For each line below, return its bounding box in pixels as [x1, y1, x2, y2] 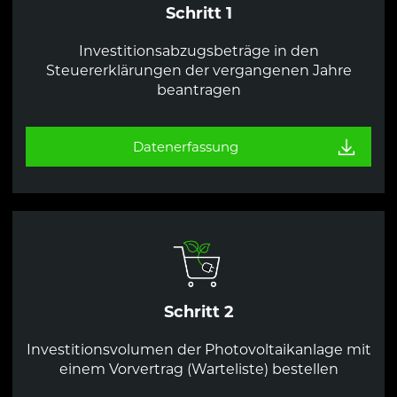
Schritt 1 [165, 3, 232, 23]
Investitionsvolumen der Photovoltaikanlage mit [26, 340, 371, 358]
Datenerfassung [132, 137, 238, 155]
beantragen [156, 81, 241, 98]
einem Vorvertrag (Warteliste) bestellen [58, 360, 339, 378]
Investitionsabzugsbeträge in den [78, 42, 319, 59]
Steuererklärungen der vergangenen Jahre [45, 61, 352, 79]
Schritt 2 [163, 301, 234, 322]
